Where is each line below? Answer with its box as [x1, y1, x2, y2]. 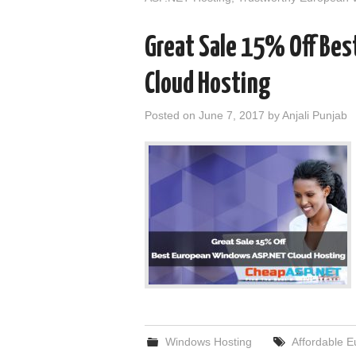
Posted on [145, 109, 199, 122]
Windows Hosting [165, 335, 253, 348]
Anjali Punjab [282, 109, 347, 122]
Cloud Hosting [145, 71, 271, 99]
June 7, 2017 [199, 109, 265, 122]
